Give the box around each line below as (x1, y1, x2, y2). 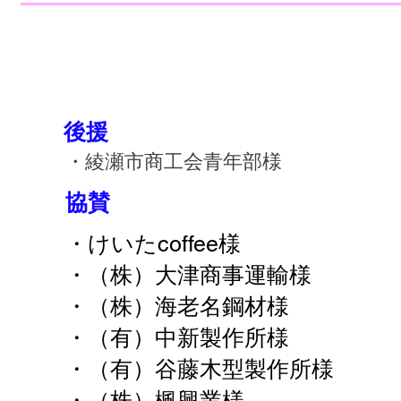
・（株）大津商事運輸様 (65, 262, 334, 288)
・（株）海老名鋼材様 (65, 294, 289, 320)
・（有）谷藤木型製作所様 (65, 356, 356, 382)
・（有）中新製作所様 (65, 325, 334, 351)
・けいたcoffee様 (65, 231, 241, 257)
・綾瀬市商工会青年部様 (65, 149, 282, 173)
